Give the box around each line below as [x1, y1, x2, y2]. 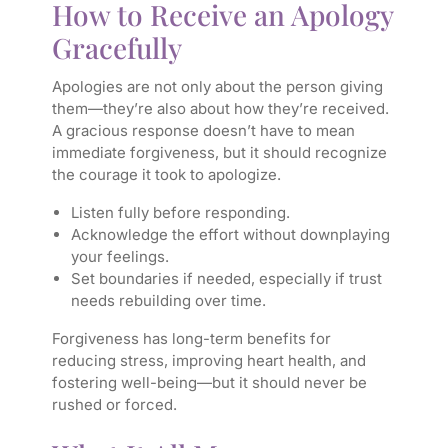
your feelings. [70, 247, 169, 267]
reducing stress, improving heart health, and [51, 351, 366, 371]
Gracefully [51, 29, 182, 67]
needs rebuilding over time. [70, 291, 266, 311]
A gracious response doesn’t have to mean [51, 121, 355, 141]
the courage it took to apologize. [51, 165, 281, 185]
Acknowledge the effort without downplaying [70, 225, 390, 245]
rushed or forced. [51, 395, 177, 415]
